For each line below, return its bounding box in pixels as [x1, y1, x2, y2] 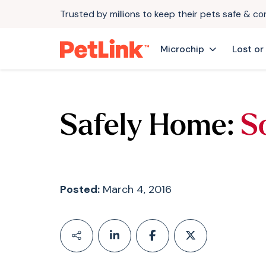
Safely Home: [59, 112, 234, 143]
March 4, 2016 [99, 182, 172, 197]
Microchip [160, 42, 204, 55]
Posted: [59, 182, 100, 197]
